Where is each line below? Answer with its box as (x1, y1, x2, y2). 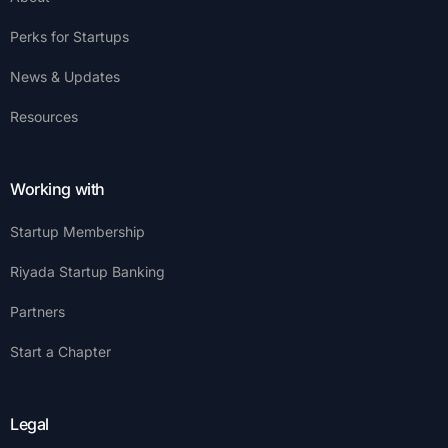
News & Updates (10, 68, 120, 86)
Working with (10, 179, 105, 200)
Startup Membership (10, 223, 145, 241)
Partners (10, 303, 65, 321)
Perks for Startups (10, 28, 129, 46)
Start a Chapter (10, 343, 111, 361)
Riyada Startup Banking (10, 263, 165, 281)
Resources (10, 108, 78, 126)
